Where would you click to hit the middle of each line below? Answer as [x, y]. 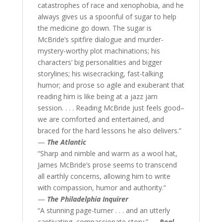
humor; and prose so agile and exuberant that [111, 85]
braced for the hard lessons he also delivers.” [109, 131]
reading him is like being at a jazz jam [97, 97]
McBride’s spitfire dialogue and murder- [100, 40]
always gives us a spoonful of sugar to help [107, 17]
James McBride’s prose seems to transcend [107, 165]
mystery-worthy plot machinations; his [99, 51]
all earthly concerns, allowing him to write [104, 176]
